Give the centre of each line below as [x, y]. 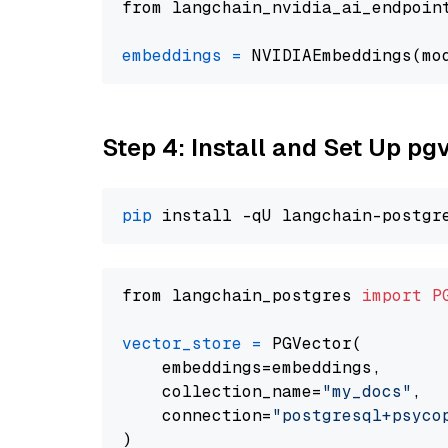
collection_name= [222, 391]
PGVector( [312, 343]
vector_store [182, 343]
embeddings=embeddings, [252, 367]
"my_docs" [367, 391]
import [392, 295]
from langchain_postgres [242, 295]
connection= [197, 415]
